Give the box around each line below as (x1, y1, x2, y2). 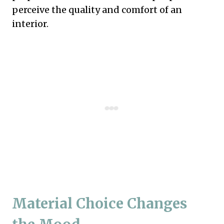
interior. (12, 17, 48, 29)
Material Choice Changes (12, 194, 187, 212)
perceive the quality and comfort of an (12, 3, 182, 15)
